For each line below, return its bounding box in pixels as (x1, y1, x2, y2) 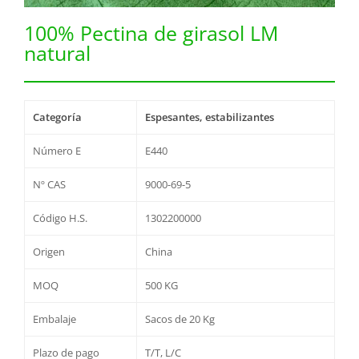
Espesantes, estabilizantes (145, 110, 274, 125)
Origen (33, 244, 65, 260)
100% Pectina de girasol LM (24, 19, 278, 47)
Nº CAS (33, 177, 66, 192)
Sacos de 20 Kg (145, 312, 215, 327)
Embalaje (33, 312, 76, 327)
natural (24, 39, 91, 67)
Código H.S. (33, 211, 87, 226)
